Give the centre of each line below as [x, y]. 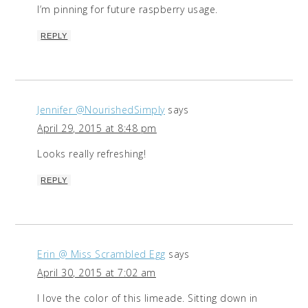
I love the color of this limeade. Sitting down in [147, 298]
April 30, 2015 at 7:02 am [97, 273]
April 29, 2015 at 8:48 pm [97, 129]
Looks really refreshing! [92, 154]
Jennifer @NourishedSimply [101, 110]
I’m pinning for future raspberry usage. [128, 10]
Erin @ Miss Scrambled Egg [101, 254]
